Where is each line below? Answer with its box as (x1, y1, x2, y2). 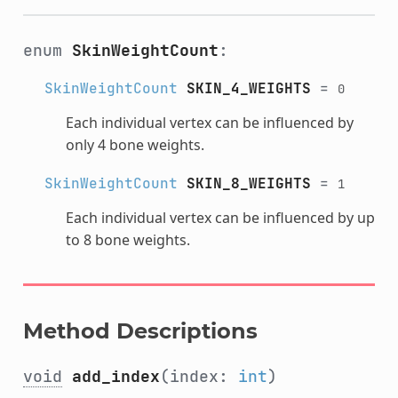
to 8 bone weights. (65, 229, 190, 250)
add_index (71, 365, 160, 386)
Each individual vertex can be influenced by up (65, 207, 375, 227)
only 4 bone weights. (65, 134, 204, 155)
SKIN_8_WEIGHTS (186, 173, 311, 193)
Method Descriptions (22, 317, 258, 344)
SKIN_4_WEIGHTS (186, 78, 311, 98)
